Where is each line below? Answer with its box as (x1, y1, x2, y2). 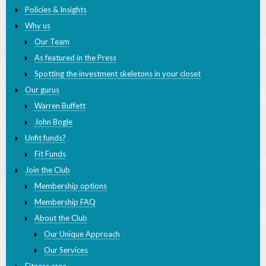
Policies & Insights (25, 16, 87, 26)
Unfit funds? (25, 144, 66, 154)
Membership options (34, 192, 107, 202)
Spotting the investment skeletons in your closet (34, 80, 201, 90)
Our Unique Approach (44, 240, 120, 251)
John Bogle (34, 128, 72, 138)
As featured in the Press (34, 64, 116, 74)
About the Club (34, 224, 87, 235)
